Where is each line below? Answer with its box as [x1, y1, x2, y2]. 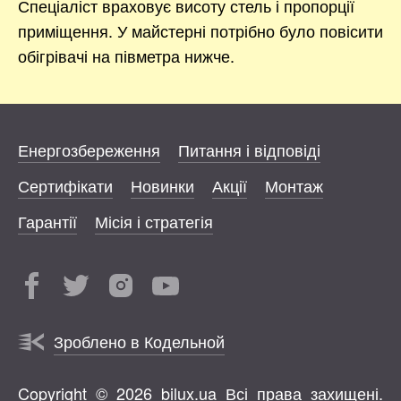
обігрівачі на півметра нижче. [18, 43, 235, 67]
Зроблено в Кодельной [54, 328, 225, 353]
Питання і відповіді [178, 137, 320, 161]
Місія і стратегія [95, 209, 213, 233]
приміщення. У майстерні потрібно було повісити [18, 18, 383, 42]
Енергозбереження [18, 137, 160, 161]
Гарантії [18, 209, 77, 233]
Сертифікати [18, 173, 113, 197]
